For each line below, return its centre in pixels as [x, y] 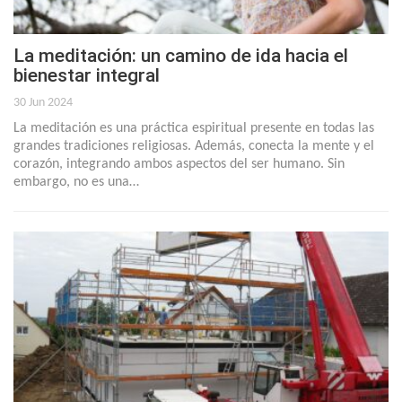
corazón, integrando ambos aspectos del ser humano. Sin [179, 164]
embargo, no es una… [76, 182]
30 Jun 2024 [43, 102]
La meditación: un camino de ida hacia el [181, 55]
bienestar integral [87, 75]
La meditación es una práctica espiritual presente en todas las [194, 128]
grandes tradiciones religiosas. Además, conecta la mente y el [194, 146]
